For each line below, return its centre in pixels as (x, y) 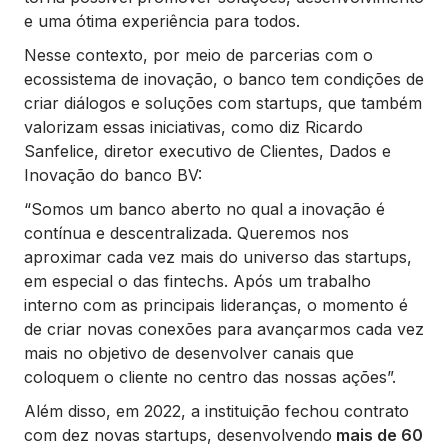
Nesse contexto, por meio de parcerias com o (198, 55)
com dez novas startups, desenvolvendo (178, 435)
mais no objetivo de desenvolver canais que (189, 353)
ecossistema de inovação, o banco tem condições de (224, 79)
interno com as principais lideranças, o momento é (216, 305)
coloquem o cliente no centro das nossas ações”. (210, 377)
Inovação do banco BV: (113, 175)
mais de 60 (377, 435)
